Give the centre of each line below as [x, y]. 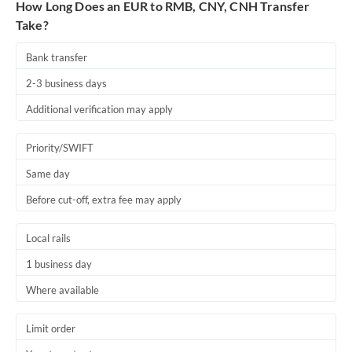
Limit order [51, 328]
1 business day [59, 264]
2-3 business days [66, 83]
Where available [62, 290]
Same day [48, 174]
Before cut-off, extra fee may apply [104, 200]
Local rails [48, 238]
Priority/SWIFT [60, 148]
